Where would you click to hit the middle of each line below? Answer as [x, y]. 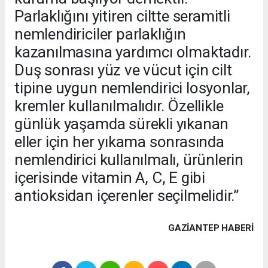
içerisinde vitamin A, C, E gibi [110, 178]
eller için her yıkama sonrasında [119, 142]
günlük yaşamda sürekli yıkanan [122, 124]
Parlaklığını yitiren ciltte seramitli [122, 16]
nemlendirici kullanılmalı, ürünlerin [129, 160]
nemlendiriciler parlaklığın [100, 34]
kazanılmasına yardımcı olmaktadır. [133, 52]
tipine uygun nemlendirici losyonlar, [133, 88]
